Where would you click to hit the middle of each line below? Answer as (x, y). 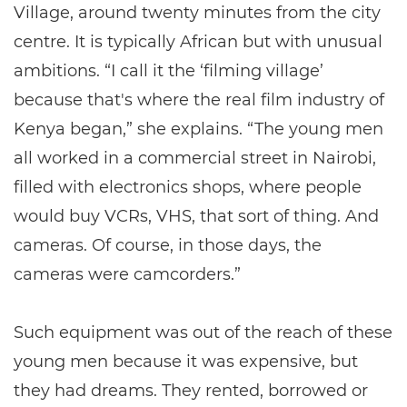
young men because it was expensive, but (186, 362)
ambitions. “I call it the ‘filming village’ (169, 71)
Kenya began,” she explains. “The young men (199, 129)
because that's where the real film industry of (199, 100)
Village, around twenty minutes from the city (197, 13)
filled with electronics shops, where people (188, 187)
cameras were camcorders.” (127, 274)
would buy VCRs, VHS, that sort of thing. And (196, 216)
